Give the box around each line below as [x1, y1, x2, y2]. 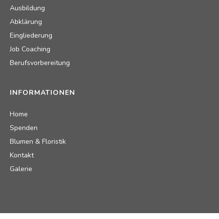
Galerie [10, 164, 32, 174]
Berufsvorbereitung [10, 58, 70, 67]
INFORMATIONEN [10, 88, 75, 97]
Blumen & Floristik [10, 136, 66, 146]
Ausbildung [10, 3, 45, 13]
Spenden [10, 123, 38, 132]
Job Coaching [10, 44, 50, 54]
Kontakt [10, 150, 34, 160]
